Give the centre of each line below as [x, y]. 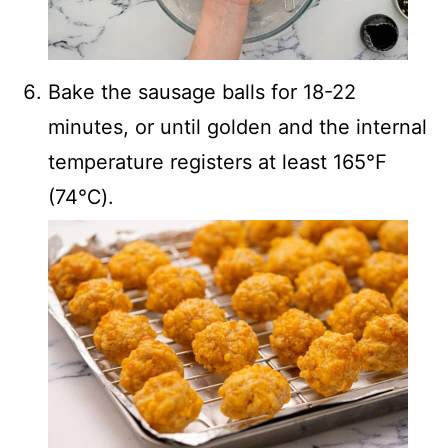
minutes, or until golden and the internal [237, 127]
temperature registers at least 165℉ [217, 162]
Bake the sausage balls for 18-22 [202, 92]
